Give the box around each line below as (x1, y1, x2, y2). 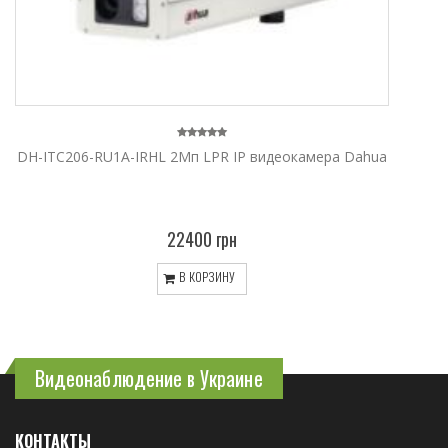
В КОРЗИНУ (175, 267, 236, 287)
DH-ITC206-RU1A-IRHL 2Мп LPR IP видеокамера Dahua (17, 146, 387, 166)
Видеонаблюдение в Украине (35, 362, 263, 393)
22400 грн (166, 225, 238, 252)
